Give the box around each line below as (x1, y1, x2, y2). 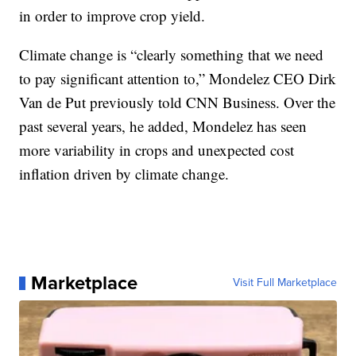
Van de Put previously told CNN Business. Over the (19, 92, 336, 113)
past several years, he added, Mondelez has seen (19, 116, 308, 137)
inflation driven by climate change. (19, 164, 230, 184)
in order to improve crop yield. (19, 6, 206, 26)
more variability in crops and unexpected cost (19, 140, 295, 161)
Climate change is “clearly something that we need (19, 44, 324, 65)
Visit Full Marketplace (232, 274, 337, 292)
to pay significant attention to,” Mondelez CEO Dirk (19, 68, 337, 89)
